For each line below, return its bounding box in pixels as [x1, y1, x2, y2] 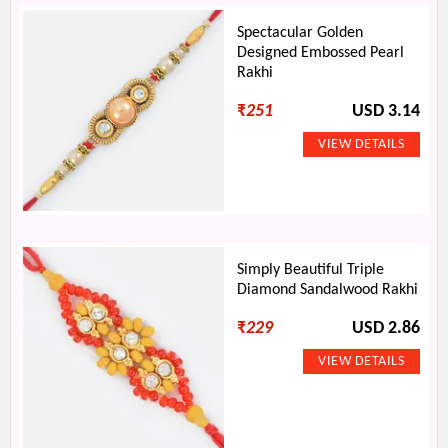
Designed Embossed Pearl [237, 45, 405, 61]
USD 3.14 [351, 103, 420, 120]
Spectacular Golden [237, 25, 364, 41]
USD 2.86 [351, 320, 420, 337]
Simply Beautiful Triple [237, 262, 385, 278]
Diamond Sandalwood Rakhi [237, 282, 419, 298]
